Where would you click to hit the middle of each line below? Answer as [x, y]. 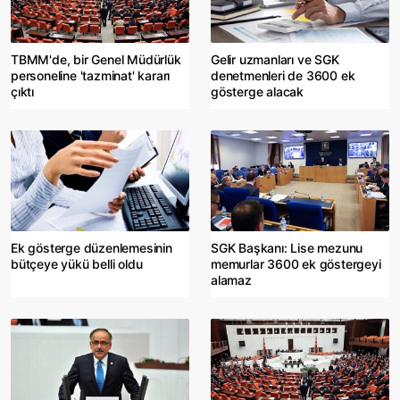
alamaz [231, 280]
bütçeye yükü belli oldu [77, 264]
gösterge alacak [258, 92]
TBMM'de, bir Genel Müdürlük [96, 60]
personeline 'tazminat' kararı [91, 76]
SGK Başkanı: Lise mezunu [287, 248]
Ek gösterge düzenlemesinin [92, 248]
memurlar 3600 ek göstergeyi [296, 264]
